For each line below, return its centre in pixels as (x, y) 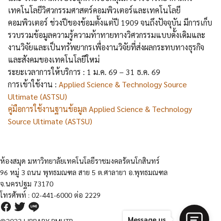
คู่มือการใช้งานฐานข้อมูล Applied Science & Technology (100, 109)
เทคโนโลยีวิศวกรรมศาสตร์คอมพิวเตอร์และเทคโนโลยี (94, 10)
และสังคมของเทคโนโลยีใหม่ (54, 60)
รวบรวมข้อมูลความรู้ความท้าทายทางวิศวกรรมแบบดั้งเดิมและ (107, 35)
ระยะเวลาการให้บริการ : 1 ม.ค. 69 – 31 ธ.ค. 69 (84, 72)
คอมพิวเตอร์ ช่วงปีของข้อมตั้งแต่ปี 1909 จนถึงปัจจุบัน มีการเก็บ (110, 23)
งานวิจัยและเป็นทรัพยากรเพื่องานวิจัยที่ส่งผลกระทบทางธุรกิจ (106, 47)
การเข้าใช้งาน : (33, 84)
